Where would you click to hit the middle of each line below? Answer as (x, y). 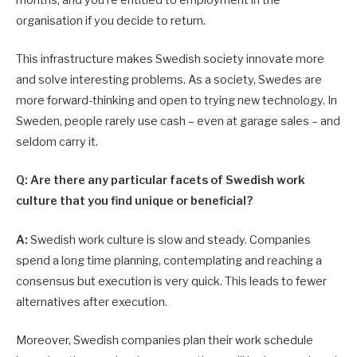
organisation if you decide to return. (111, 21)
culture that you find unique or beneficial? (134, 201)
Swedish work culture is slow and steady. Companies (169, 239)
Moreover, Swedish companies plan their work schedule (165, 340)
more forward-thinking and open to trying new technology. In (177, 101)
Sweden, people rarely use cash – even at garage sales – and (178, 122)
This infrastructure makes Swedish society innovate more (170, 59)
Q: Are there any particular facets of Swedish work (161, 180)
